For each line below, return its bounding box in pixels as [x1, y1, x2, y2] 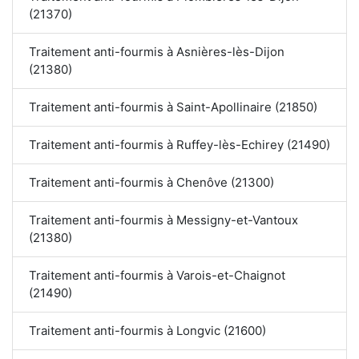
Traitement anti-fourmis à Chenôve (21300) [29, 175, 274, 191]
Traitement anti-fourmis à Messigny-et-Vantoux [29, 212, 299, 228]
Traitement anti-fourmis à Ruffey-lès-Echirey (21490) [29, 137, 330, 153]
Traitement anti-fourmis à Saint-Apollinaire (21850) [29, 99, 317, 115]
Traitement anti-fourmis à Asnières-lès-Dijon [29, 44, 284, 60]
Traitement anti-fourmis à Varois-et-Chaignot [29, 268, 285, 284]
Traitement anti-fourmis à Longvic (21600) [29, 323, 266, 339]
